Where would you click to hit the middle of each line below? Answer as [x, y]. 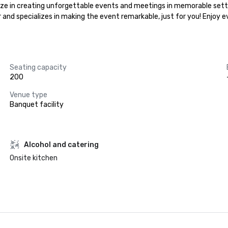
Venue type [28, 95]
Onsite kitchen [33, 158]
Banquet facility [36, 105]
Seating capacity [38, 67]
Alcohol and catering [61, 145]
